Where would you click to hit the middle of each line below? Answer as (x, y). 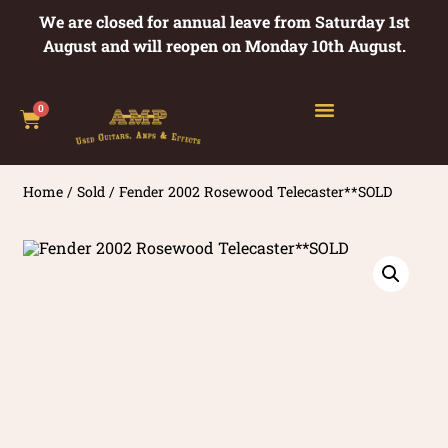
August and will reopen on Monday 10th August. (224, 45)
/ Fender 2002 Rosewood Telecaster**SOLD (249, 191)
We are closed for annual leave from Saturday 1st (224, 21)
